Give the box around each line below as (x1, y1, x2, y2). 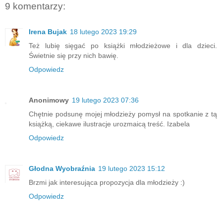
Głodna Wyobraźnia (29, 165, 95, 173)
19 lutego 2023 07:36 (72, 96, 139, 105)
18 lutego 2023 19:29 (70, 28, 137, 36)
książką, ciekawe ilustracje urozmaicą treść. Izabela (29, 120, 190, 128)
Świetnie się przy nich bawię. (29, 52, 118, 60)
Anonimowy (29, 96, 69, 105)
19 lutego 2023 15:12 (98, 165, 165, 173)
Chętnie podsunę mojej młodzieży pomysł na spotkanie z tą (29, 110, 217, 118)
